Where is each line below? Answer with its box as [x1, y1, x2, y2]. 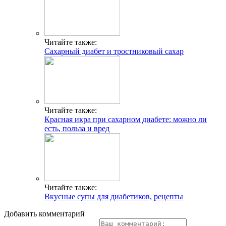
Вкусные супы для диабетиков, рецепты [44, 192, 183, 201]
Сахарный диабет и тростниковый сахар [44, 47, 184, 56]
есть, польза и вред [44, 124, 109, 133]
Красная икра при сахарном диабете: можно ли [44, 115, 207, 124]
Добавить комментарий [4, 209, 85, 218]
